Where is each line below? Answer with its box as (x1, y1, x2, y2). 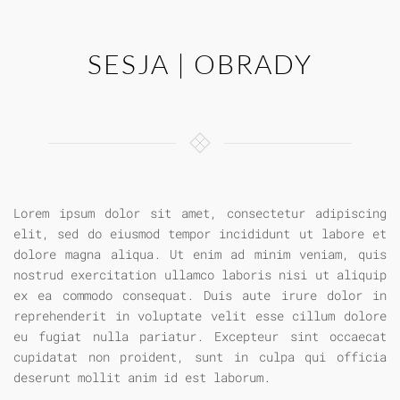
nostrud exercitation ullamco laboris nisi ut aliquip (13, 266, 387, 284)
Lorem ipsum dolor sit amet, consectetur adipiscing (13, 204, 387, 222)
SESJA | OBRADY (87, 47, 312, 81)
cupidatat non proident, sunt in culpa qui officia (13, 348, 387, 366)
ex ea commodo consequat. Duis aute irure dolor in (13, 287, 387, 304)
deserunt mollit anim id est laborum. (13, 369, 271, 387)
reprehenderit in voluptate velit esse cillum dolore (13, 307, 387, 325)
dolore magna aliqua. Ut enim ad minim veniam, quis (13, 246, 387, 263)
